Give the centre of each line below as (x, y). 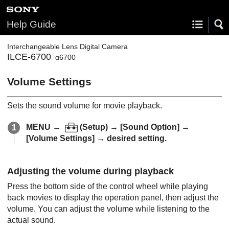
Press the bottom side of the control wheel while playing (108, 186)
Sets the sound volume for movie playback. (85, 105)
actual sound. (31, 220)
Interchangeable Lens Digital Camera (67, 47)
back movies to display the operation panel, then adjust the (113, 197)
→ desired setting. (131, 138)
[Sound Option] (150, 127)
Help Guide (31, 24)
